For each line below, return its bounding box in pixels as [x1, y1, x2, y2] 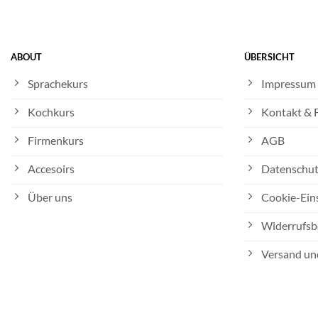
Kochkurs [28, 105, 75, 119]
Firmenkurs [28, 133, 84, 148]
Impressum [261, 77, 316, 91]
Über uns [28, 190, 72, 204]
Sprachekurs [28, 77, 88, 91]
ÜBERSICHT [243, 51, 295, 63]
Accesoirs [28, 162, 75, 176]
